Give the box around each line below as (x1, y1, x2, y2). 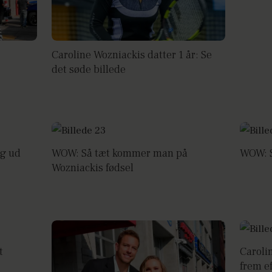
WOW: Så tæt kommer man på (52, 146, 188, 160)
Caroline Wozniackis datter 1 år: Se (52, 47, 212, 62)
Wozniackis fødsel (52, 160, 134, 175)
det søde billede (52, 62, 126, 76)
